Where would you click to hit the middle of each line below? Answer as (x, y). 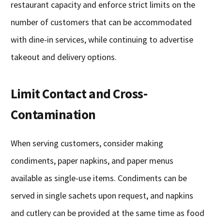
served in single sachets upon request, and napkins (102, 196)
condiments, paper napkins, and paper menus (92, 161)
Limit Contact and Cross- (79, 94)
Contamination (53, 115)
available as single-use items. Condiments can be (99, 178)
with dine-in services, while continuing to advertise (102, 40)
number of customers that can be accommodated (101, 22)
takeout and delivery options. (64, 57)
